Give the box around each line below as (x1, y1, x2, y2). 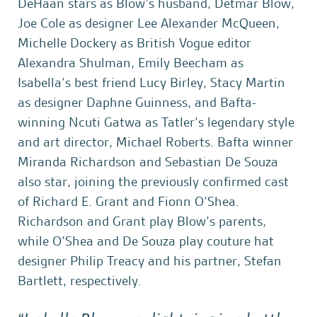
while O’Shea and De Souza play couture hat (18, 232, 274, 250)
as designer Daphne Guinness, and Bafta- (18, 93, 256, 111)
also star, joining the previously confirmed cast (18, 173, 289, 190)
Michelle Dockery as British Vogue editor (18, 34, 251, 52)
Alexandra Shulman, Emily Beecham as (18, 54, 243, 71)
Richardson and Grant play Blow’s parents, (18, 212, 266, 230)
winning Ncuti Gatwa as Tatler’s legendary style (18, 113, 294, 131)
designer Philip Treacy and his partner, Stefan (18, 252, 282, 270)
